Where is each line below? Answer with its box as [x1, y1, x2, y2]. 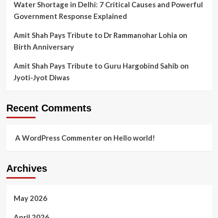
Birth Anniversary [13, 42, 74, 51]
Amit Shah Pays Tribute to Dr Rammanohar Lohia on [13, 31, 187, 39]
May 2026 [13, 194, 47, 202]
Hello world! [113, 133, 155, 142]
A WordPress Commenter [15, 133, 102, 142]
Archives [6, 163, 47, 174]
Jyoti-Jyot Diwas [13, 73, 70, 82]
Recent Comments [6, 103, 91, 113]
